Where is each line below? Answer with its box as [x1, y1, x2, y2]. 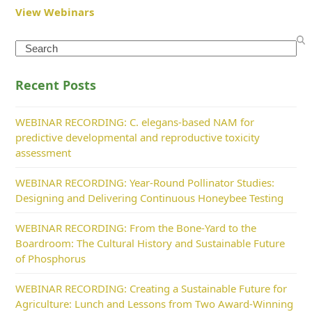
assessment [15, 146, 72, 160]
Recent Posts [15, 77, 97, 94]
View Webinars [15, 5, 95, 19]
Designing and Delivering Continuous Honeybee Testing [15, 191, 284, 205]
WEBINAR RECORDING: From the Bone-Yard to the [15, 221, 257, 235]
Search [15, 40, 47, 55]
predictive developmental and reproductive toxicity [15, 130, 260, 145]
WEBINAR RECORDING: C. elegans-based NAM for [15, 115, 255, 130]
